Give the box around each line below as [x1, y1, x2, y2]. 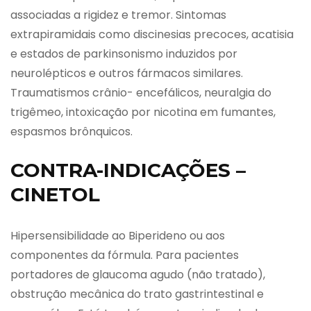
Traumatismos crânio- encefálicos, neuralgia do [10, 84, 271, 101]
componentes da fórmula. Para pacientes [10, 246, 239, 263]
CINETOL [10, 182, 100, 206]
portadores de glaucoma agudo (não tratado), [10, 266, 265, 283]
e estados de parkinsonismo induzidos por [10, 45, 237, 62]
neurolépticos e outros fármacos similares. [10, 65, 243, 81]
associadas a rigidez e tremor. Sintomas [10, 6, 226, 23]
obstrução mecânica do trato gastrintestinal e [10, 285, 264, 302]
